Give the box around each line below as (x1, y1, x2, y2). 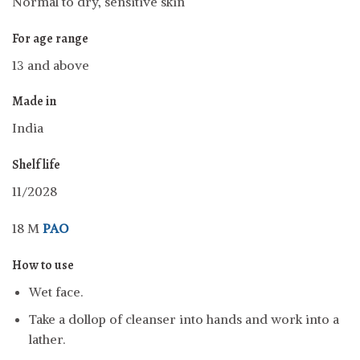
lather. (28, 331, 65, 348)
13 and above (12, 56, 89, 73)
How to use (12, 256, 74, 274)
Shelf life (12, 156, 60, 174)
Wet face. (28, 283, 83, 300)
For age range (12, 29, 88, 47)
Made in (12, 92, 56, 111)
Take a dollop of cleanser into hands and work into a (28, 311, 339, 328)
